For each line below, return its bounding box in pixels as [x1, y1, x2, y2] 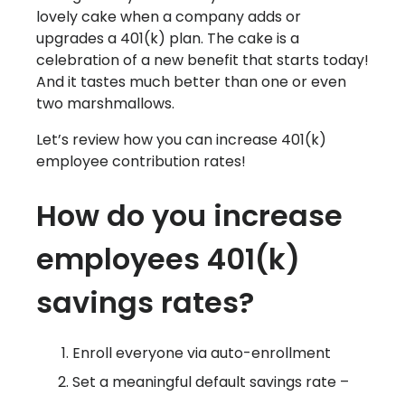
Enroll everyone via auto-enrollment [72, 343, 331, 364]
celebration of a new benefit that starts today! [36, 50, 369, 71]
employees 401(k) [36, 239, 300, 280]
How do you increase [36, 195, 343, 237]
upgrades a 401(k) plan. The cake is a [36, 28, 299, 50]
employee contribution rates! [36, 151, 246, 173]
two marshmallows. [36, 93, 174, 115]
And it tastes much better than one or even [36, 71, 346, 93]
